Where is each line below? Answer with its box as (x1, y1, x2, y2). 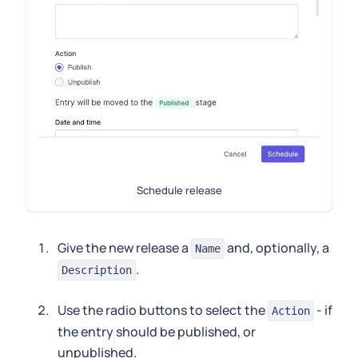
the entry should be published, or (58, 322, 256, 340)
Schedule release (136, 182, 222, 197)
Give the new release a (58, 238, 191, 257)
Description (62, 263, 132, 276)
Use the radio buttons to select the (58, 300, 268, 319)
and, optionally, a (225, 238, 329, 257)
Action (272, 304, 310, 317)
